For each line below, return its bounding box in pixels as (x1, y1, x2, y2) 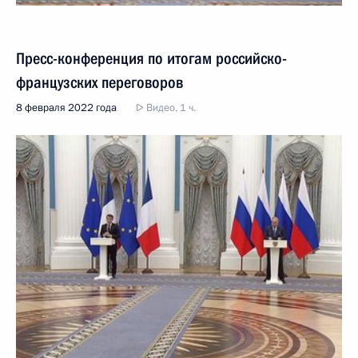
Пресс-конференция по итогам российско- (16, 48, 287, 68)
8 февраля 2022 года (16, 100, 117, 115)
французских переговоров (16, 72, 183, 92)
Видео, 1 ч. (144, 100, 196, 115)
